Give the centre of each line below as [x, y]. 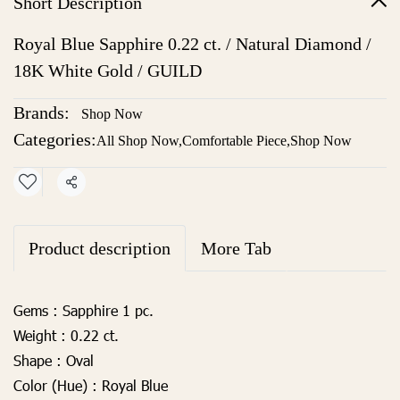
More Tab [236, 248]
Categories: [55, 139]
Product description [100, 248]
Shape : [37, 360]
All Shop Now [137, 141]
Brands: [42, 112]
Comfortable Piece [234, 141]
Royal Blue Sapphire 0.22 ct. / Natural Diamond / [192, 44]
